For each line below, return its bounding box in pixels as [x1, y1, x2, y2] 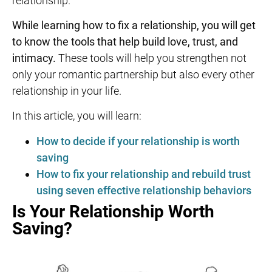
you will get [199, 19, 256, 32]
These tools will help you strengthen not [58, 52, 246, 65]
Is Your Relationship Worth [12, 201, 214, 222]
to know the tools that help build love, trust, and [12, 35, 238, 49]
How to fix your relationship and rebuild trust [36, 167, 251, 180]
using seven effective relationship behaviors [36, 183, 251, 197]
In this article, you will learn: [12, 109, 141, 123]
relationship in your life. [12, 84, 121, 98]
